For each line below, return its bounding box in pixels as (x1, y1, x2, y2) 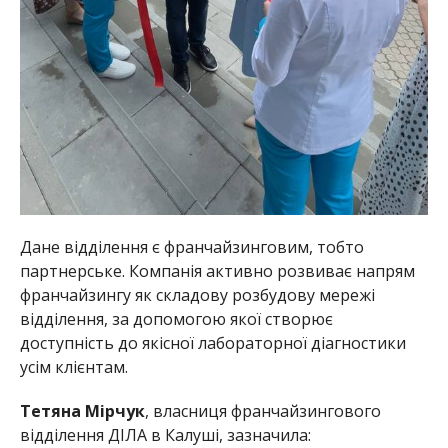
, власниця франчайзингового (144, 399, 381, 422)
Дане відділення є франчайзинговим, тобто (19, 235, 364, 258)
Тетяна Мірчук (19, 399, 145, 422)
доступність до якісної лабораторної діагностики (19, 331, 406, 354)
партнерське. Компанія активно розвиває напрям (19, 259, 415, 282)
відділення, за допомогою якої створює (19, 307, 333, 330)
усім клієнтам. (19, 355, 136, 378)
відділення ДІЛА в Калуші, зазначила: (19, 423, 311, 446)
